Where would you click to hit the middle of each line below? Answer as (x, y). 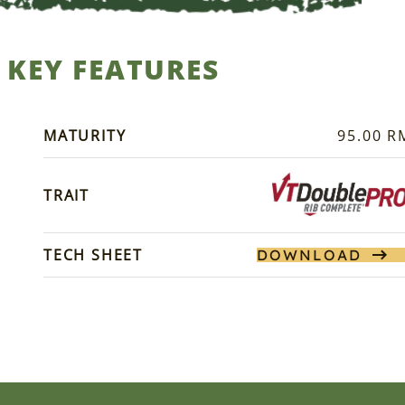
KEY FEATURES (113, 70)
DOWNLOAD (309, 255)
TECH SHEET (93, 255)
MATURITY (85, 136)
